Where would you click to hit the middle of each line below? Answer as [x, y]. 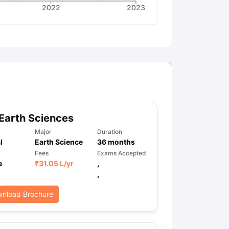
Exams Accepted [121, 153]
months [120, 142]
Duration [109, 132]
